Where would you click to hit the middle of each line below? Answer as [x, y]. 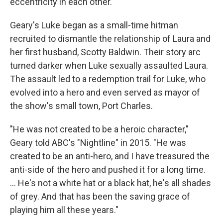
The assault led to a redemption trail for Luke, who [108, 79]
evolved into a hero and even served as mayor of [105, 92]
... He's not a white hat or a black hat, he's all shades [111, 183]
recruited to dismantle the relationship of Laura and [110, 39]
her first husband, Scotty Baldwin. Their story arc [105, 52]
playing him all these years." [64, 210]
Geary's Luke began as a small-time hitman [94, 25]
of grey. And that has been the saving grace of [100, 196]
